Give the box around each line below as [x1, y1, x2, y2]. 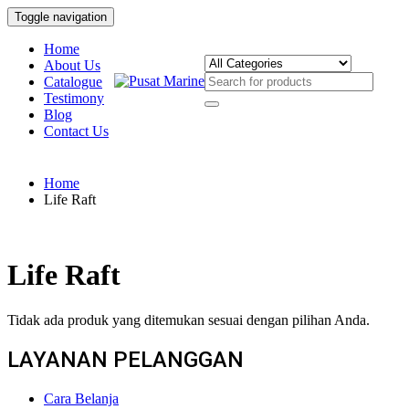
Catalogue [44, 74, 102, 89]
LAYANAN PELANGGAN [7, 346, 244, 372]
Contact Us [44, 123, 109, 139]
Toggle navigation [15, 10, 107, 24]
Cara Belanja [44, 390, 119, 406]
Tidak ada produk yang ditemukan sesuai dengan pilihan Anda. [7, 311, 370, 328]
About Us [44, 58, 100, 73]
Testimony [44, 90, 104, 106]
